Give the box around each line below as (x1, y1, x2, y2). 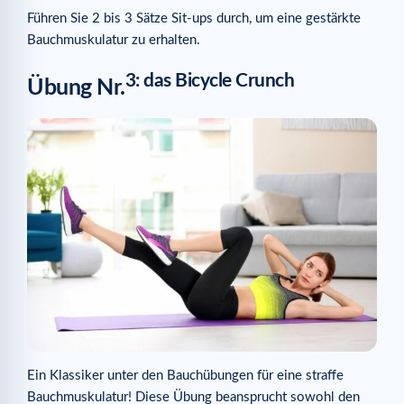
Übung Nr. (27, 77, 125, 100)
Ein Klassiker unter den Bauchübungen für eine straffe (27, 368, 344, 382)
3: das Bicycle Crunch (124, 70, 294, 90)
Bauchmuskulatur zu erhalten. (27, 32, 200, 47)
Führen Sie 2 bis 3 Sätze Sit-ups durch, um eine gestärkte (27, 11, 361, 25)
